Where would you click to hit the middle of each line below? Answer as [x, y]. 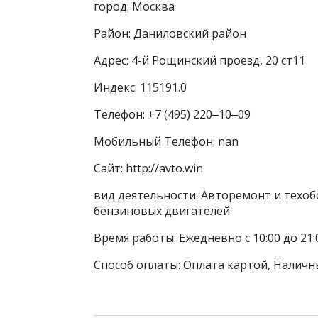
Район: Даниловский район [170, 33]
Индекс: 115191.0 [140, 87]
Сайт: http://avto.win [148, 168]
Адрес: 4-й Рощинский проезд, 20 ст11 [199, 60]
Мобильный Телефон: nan [166, 141]
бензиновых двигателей [162, 211]
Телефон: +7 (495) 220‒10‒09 [172, 114]
